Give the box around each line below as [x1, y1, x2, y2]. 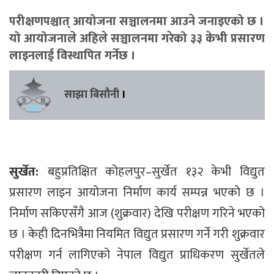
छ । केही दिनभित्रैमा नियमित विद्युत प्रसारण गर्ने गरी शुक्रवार [9, 223, 265, 245]
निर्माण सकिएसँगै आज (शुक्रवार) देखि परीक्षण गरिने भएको [9, 202, 265, 224]
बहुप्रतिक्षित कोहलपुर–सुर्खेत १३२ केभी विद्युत [47, 161, 265, 182]
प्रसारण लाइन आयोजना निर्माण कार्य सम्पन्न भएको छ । [9, 182, 265, 203]
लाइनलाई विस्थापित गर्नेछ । [9, 45, 136, 66]
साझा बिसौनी [64, 85, 119, 104]
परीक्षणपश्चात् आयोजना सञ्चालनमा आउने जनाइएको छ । [9, 10, 264, 32]
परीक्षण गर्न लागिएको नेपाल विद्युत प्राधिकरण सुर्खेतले [9, 244, 265, 265]
